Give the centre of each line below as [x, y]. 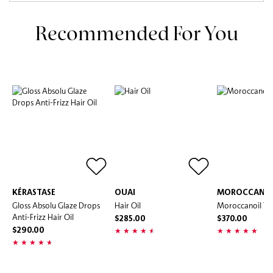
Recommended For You [136, 32]
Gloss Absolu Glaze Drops [56, 205]
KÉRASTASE [34, 193]
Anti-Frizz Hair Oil [43, 217]
